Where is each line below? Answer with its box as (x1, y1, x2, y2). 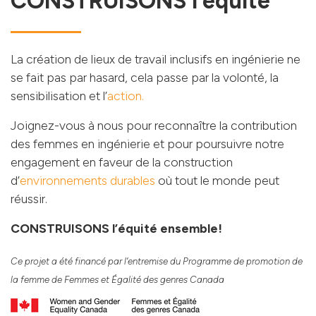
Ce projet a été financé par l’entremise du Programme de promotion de (11, 255, 303, 267)
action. (107, 88, 144, 104)
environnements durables (20, 173, 155, 188)
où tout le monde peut (155, 173, 279, 188)
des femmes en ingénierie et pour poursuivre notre (11, 136, 284, 152)
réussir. (11, 191, 47, 207)
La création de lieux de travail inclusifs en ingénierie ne (11, 51, 300, 67)
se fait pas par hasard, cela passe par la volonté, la (11, 70, 279, 85)
